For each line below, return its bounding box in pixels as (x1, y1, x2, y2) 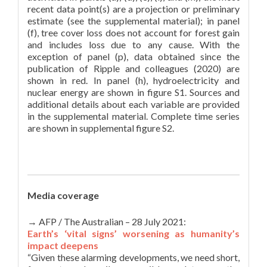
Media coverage (27, 190, 99, 201)
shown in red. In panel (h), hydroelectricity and (27, 74, 240, 86)
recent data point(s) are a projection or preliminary (27, 3, 240, 14)
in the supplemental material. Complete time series (27, 110, 240, 122)
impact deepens (27, 240, 98, 251)
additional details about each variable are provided (27, 98, 240, 110)
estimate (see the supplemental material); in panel (27, 15, 240, 26)
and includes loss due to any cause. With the (27, 39, 240, 50)
